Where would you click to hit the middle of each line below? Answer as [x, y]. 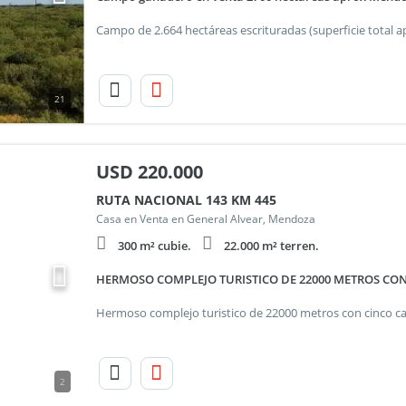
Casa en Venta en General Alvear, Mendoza [205, 219]
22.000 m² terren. [271, 246]
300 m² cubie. [154, 246]
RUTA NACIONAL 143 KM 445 [186, 200]
